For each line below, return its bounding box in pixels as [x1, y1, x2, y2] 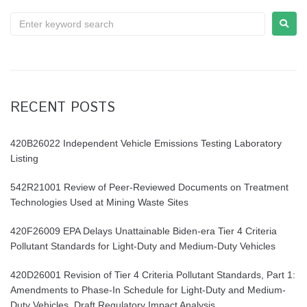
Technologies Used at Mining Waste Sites [10, 197, 188, 208]
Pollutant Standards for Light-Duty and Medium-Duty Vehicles [10, 241, 275, 251]
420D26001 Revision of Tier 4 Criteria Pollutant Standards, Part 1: [10, 269, 295, 280]
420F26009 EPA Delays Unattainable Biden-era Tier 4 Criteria [10, 225, 277, 236]
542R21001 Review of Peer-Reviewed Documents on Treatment [10, 182, 288, 193]
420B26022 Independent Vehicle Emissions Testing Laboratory [10, 138, 282, 149]
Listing [10, 153, 38, 164]
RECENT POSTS [10, 98, 115, 118]
